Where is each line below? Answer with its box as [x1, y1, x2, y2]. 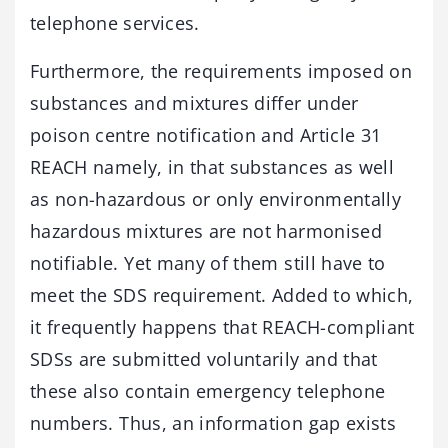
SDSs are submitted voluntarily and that [30, 346, 378, 371]
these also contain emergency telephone [30, 378, 386, 403]
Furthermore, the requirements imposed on [30, 58, 413, 83]
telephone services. [30, 10, 200, 35]
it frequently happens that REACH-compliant [30, 314, 415, 339]
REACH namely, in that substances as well [30, 154, 395, 179]
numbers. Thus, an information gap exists [30, 410, 397, 435]
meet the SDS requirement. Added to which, [30, 282, 414, 307]
